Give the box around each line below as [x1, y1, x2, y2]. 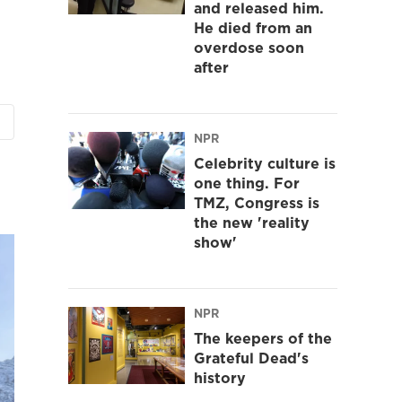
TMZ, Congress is [194, 192, 319, 213]
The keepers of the [194, 328, 332, 348]
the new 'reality [194, 212, 310, 232]
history [194, 367, 246, 388]
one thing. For [194, 172, 300, 193]
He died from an [194, 17, 312, 38]
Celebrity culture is [194, 153, 336, 173]
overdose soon [194, 37, 304, 57]
